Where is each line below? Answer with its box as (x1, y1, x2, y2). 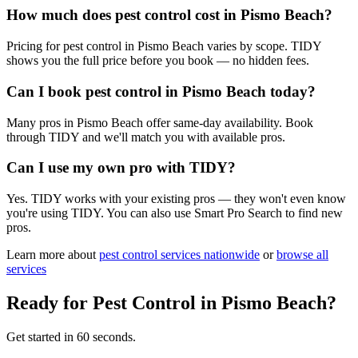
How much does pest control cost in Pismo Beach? (6, 6, 332, 24)
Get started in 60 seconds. (6, 329, 136, 344)
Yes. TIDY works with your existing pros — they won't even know (6, 192, 346, 206)
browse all (276, 248, 328, 262)
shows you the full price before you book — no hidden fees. (6, 54, 309, 68)
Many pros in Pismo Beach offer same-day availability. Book (6, 115, 313, 129)
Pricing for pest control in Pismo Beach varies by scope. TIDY (6, 39, 321, 54)
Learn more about (6, 248, 96, 262)
